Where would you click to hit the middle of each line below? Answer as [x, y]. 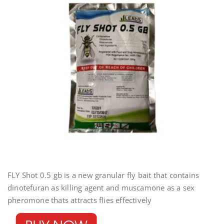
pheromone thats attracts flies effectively [80, 200]
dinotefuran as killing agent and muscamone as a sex [101, 187]
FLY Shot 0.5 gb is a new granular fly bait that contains [103, 175]
